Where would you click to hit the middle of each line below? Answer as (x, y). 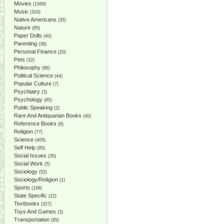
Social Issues (30, 155)
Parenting (25, 43)
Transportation (32, 219)
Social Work (28, 163)
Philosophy (27, 67)
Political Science (33, 75)
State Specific (30, 195)
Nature (22, 27)
